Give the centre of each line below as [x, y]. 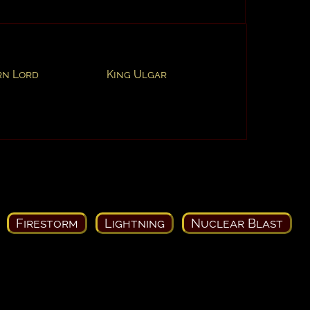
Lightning [135, 223]
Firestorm [47, 223]
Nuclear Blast [237, 223]
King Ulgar [137, 74]
